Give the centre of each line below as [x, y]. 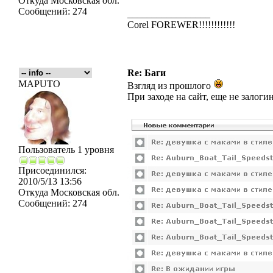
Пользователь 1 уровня [66, 150]
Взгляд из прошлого [170, 86]
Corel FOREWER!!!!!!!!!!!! [181, 25]
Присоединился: [52, 170]
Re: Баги [147, 73]
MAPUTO [39, 84]
